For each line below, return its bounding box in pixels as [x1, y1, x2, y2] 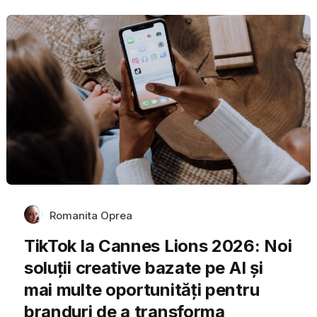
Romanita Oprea [49, 208, 132, 222]
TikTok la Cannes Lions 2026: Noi [23, 235, 292, 256]
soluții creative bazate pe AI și [23, 257, 263, 278]
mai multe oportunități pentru [23, 279, 260, 300]
